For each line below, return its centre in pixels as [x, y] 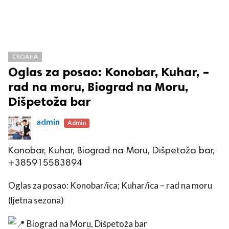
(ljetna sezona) [36, 200]
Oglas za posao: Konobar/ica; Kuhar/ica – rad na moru [110, 185]
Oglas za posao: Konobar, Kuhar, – [109, 72]
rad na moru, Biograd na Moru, [98, 87]
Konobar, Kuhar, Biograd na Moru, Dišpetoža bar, [111, 151]
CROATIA [25, 56]
